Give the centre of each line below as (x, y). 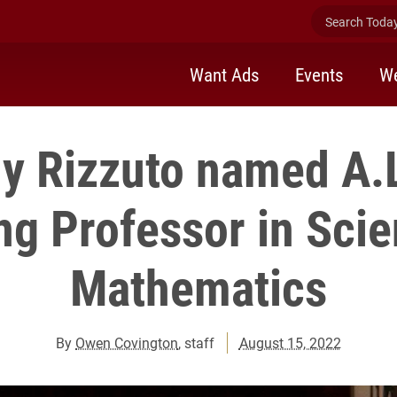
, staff (197, 343)
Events (319, 74)
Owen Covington (127, 343)
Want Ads (225, 74)
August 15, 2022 (290, 343)
